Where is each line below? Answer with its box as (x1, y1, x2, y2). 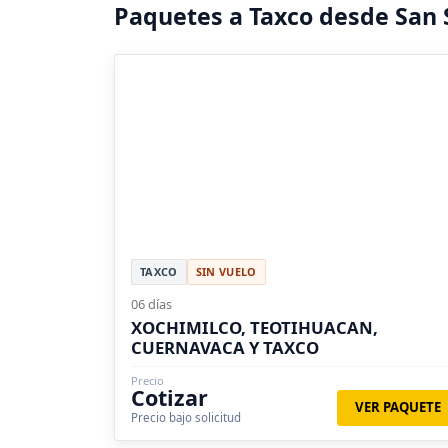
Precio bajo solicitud (131, 410, 241, 426)
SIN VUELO (195, 264, 257, 280)
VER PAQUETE (354, 398, 441, 417)
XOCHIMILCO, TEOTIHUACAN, (131, 316, 378, 340)
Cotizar (131, 383, 208, 413)
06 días (131, 295, 172, 314)
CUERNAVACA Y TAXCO (131, 336, 319, 360)
